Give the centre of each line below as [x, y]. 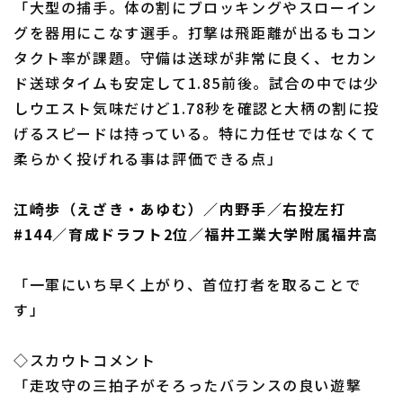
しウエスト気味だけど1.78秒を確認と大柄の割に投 [197, 108]
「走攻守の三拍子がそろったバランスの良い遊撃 [188, 385]
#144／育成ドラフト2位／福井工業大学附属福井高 [197, 234]
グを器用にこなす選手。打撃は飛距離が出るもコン [196, 32]
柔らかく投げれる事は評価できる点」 [148, 158]
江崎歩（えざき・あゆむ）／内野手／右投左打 [180, 209]
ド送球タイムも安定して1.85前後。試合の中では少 [197, 83]
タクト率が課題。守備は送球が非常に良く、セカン [196, 58]
